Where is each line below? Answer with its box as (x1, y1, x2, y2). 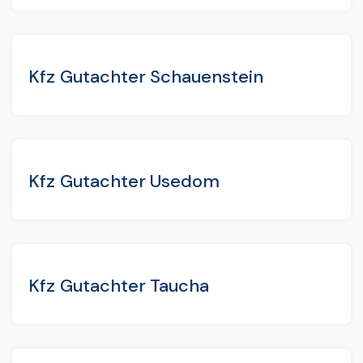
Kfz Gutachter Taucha (28, 273, 210, 297)
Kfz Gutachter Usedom (28, 169, 220, 193)
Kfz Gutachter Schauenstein (28, 64, 263, 88)
